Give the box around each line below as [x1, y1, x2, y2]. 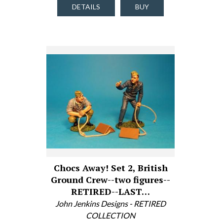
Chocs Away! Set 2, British [53, 162, 168, 174]
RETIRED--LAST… [71, 185, 150, 197]
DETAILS [72, 2, 100, 11]
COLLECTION [86, 211, 135, 220]
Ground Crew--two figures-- [51, 174, 170, 185]
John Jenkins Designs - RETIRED [55, 199, 166, 208]
